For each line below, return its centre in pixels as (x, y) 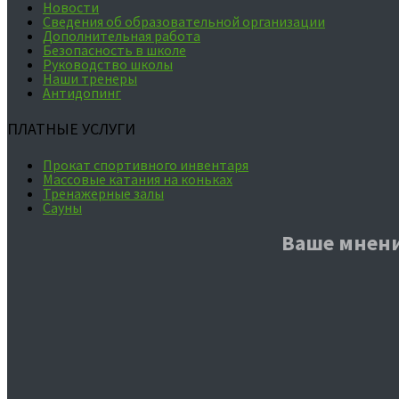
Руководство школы (108, 64)
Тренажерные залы (103, 194)
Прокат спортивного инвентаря (146, 165)
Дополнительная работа (122, 35)
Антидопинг (82, 92)
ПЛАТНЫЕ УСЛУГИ (71, 128)
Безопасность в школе (114, 49)
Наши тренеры (90, 78)
